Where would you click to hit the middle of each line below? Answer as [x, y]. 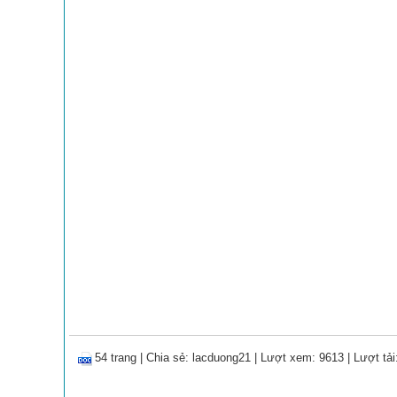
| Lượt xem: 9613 [297, 358]
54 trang [116, 358]
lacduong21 [222, 358]
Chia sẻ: [169, 358]
